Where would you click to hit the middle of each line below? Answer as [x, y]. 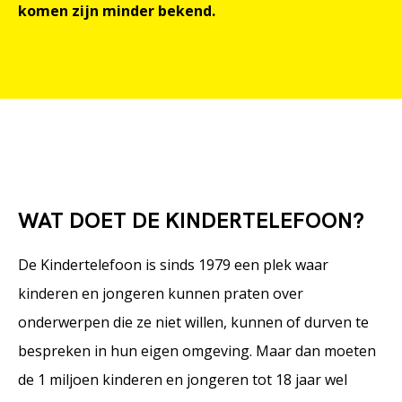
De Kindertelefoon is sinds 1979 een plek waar [173, 265]
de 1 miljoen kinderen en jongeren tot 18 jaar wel [183, 380]
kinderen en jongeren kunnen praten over [161, 293]
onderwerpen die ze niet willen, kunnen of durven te [193, 322]
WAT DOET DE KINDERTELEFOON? [191, 220]
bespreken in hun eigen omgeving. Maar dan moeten [197, 351]
